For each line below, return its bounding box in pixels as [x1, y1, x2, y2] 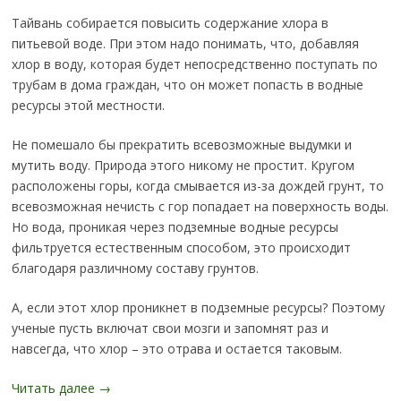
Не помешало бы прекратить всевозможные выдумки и [11, 136, 352, 154]
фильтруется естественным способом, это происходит [11, 239, 351, 257]
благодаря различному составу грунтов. [11, 260, 259, 277]
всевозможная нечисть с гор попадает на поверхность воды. [11, 198, 388, 216]
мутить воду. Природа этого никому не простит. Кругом [11, 157, 354, 175]
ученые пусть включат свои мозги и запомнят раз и [11, 320, 328, 337]
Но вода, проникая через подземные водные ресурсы [11, 218, 338, 236]
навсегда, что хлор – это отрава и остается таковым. [11, 340, 342, 358]
